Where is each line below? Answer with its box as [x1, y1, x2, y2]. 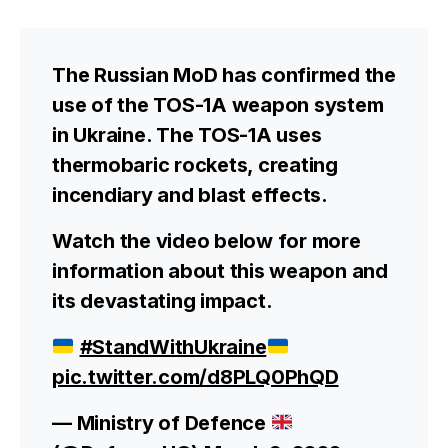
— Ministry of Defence [52, 411, 271, 435]
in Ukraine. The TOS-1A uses [52, 123, 322, 147]
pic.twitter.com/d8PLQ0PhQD [52, 365, 339, 389]
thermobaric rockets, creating [52, 153, 338, 177]
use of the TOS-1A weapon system [52, 93, 384, 117]
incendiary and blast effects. [52, 183, 328, 207]
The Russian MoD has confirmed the [52, 63, 396, 87]
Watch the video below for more [52, 229, 361, 253]
